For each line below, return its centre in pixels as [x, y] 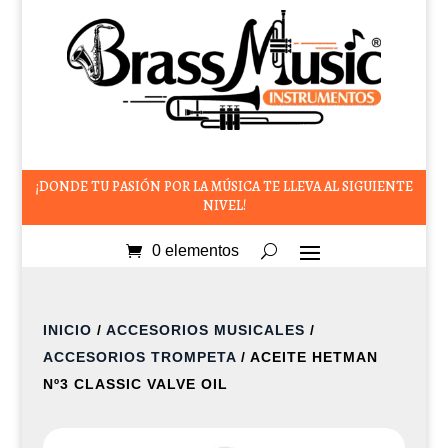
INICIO [67, 329]
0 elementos [196, 250]
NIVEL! [224, 205]
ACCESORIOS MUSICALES [205, 329]
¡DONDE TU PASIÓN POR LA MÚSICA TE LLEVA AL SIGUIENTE [224, 186]
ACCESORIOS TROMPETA [139, 356]
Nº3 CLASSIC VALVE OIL [135, 383]
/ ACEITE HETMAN [306, 356]
